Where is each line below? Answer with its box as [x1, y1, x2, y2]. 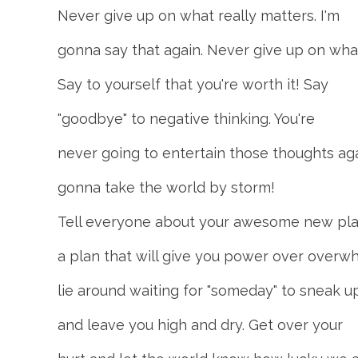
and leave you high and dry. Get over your [58, 316, 343, 333]
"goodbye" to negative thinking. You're [58, 110, 315, 127]
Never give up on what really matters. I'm [58, 7, 340, 24]
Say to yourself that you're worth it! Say [58, 76, 328, 93]
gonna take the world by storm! [58, 179, 275, 196]
